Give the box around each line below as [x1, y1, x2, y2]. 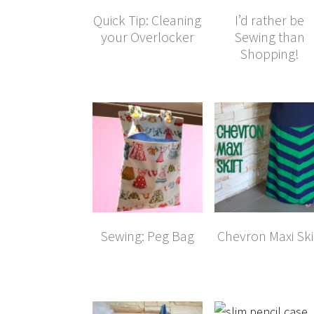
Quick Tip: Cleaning [93, 11, 202, 29]
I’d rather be [235, 11, 305, 29]
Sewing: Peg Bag [100, 226, 195, 245]
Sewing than [234, 27, 306, 46]
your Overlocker [100, 27, 194, 46]
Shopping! [240, 44, 300, 62]
